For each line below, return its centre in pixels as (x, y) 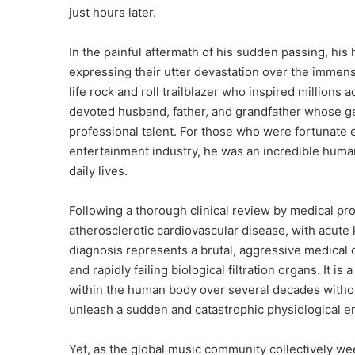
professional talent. (123, 132)
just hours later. (113, 13)
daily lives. (98, 171)
